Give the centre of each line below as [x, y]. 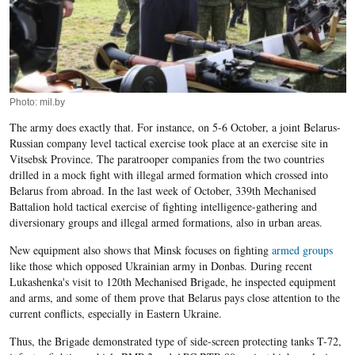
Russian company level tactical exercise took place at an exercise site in [168, 143]
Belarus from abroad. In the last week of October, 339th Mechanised [162, 191]
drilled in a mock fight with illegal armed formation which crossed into [168, 175]
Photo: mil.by [37, 103]
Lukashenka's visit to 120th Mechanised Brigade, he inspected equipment [172, 282]
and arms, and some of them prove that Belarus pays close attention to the [174, 298]
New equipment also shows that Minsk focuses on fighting [140, 250]
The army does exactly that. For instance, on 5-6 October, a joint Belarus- [175, 128]
